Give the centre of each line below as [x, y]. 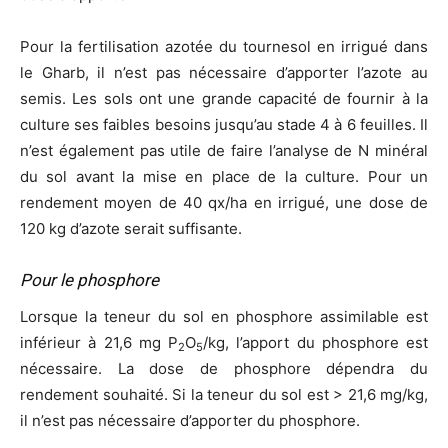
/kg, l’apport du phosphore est [315, 343]
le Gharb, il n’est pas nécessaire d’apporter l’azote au [224, 73]
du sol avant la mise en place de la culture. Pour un [224, 177]
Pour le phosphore [89, 280]
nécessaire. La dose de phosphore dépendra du [224, 369]
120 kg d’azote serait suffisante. [131, 229]
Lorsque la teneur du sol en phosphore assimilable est [224, 317]
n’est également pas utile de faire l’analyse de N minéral [224, 151]
